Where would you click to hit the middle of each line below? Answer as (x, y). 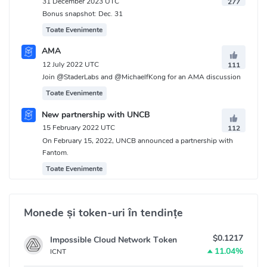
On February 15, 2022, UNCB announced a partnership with (138, 140)
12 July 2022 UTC (71, 64)
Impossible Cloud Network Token (114, 240)
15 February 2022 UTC (79, 128)
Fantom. (55, 152)
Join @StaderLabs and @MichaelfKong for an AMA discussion (142, 77)
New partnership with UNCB (95, 114)
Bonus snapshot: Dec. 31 (83, 14)
